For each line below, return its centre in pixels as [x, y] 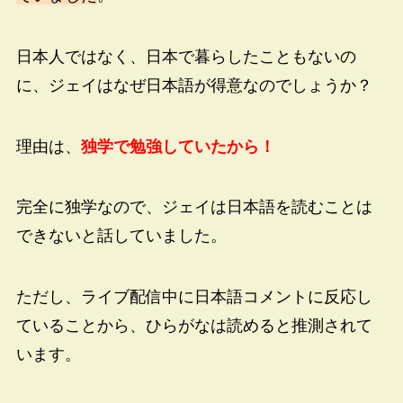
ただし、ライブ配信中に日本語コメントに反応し [194, 297]
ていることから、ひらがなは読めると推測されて [194, 326]
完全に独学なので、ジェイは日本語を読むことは [194, 207]
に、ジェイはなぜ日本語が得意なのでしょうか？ [194, 85]
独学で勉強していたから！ [178, 146]
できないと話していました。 [121, 236]
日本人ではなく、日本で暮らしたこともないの [186, 56]
